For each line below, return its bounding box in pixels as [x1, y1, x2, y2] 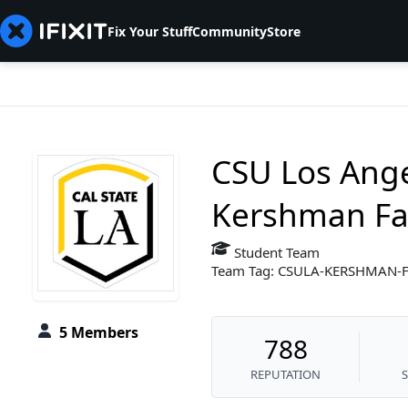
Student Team [230, 243, 320, 262]
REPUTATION [250, 366, 321, 383]
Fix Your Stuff [107, 22, 192, 40]
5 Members [59, 322, 138, 343]
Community [192, 22, 267, 40]
